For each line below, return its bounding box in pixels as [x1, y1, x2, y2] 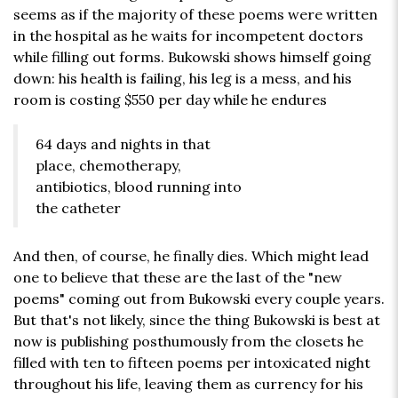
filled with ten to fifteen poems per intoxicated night [13, 354, 370, 372]
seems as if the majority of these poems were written [13, 5, 378, 24]
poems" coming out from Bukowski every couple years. [13, 290, 385, 308]
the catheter [36, 199, 121, 218]
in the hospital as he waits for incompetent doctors [13, 27, 363, 45]
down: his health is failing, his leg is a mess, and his [13, 69, 352, 88]
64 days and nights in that [36, 135, 211, 154]
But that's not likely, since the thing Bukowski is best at [13, 311, 380, 330]
